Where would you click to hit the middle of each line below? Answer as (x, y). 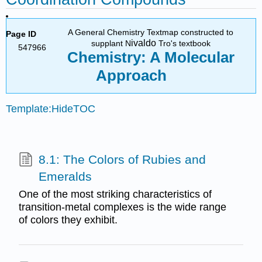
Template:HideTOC (51, 108)
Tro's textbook (184, 43)
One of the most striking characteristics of (115, 194)
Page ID (21, 34)
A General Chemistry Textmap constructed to (151, 32)
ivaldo (143, 43)
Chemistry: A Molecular (151, 57)
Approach (131, 75)
